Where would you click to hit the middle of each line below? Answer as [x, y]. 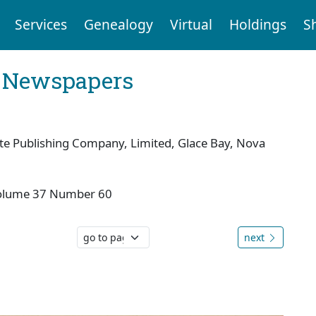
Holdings [257, 25]
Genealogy [118, 25]
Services [41, 25]
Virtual [191, 25]
